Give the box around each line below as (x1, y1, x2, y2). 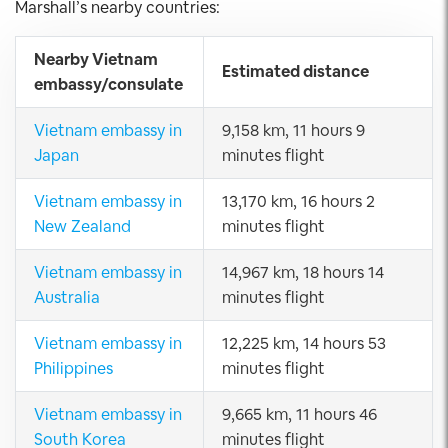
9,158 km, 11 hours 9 (222, 120, 365, 141)
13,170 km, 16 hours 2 (222, 191, 375, 212)
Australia (34, 287, 100, 308)
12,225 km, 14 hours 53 (222, 333, 386, 354)
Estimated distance (222, 61, 369, 82)
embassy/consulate (34, 74, 183, 95)
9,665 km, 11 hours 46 (222, 404, 377, 425)
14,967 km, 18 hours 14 (222, 262, 384, 283)
